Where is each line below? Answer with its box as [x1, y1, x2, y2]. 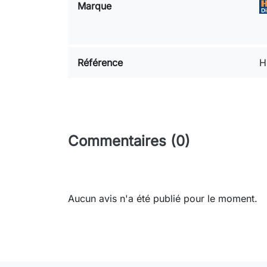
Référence [77, 57, 123, 69]
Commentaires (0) [68, 132, 190, 150]
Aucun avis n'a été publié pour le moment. [68, 193, 257, 204]
